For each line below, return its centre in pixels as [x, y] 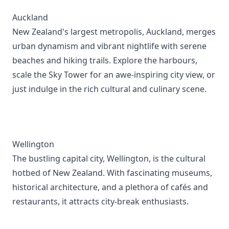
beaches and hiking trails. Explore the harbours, [105, 60]
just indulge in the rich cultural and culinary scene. [109, 89]
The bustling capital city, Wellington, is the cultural [109, 158]
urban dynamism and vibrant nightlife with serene [109, 46]
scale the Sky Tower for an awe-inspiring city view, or [114, 75]
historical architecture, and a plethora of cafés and [110, 187]
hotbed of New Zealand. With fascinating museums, [112, 173]
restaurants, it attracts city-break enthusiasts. [100, 201]
